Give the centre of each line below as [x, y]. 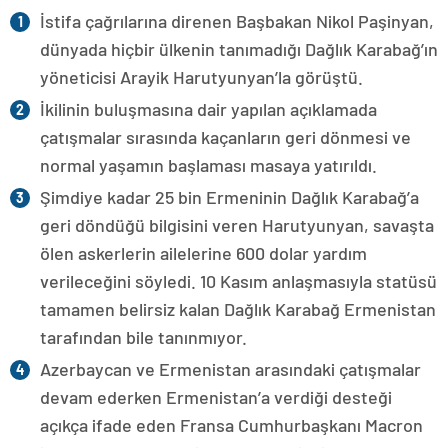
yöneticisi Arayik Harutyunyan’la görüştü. [201, 76]
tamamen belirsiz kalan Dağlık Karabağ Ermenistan [238, 308]
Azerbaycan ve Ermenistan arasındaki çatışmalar [230, 368]
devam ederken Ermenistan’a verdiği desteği [216, 396]
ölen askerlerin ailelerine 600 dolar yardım [203, 252]
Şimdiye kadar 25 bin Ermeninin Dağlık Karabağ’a [229, 196]
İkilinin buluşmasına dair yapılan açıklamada [208, 108]
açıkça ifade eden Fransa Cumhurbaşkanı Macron [231, 424]
